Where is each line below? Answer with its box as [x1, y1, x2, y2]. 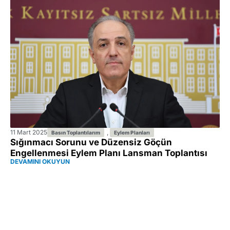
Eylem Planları [114, 129, 150, 136]
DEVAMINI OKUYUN [10, 157, 70, 165]
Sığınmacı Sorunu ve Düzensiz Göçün [10, 137, 172, 147]
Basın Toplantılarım [51, 129, 100, 136]
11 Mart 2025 [10, 128, 47, 136]
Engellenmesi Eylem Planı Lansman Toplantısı [10, 147, 207, 158]
